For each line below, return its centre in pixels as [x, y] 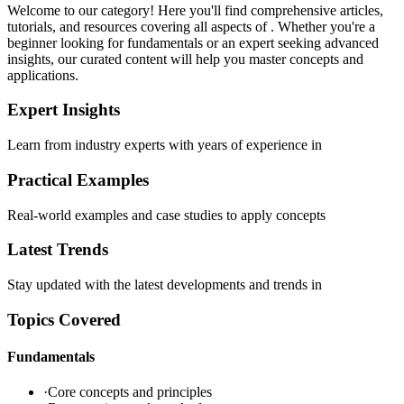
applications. [43, 75]
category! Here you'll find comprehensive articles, [242, 10]
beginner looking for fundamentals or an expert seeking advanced [193, 42]
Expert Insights [64, 110]
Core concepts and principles [130, 392]
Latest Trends [58, 250]
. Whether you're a [323, 26]
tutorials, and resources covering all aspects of [139, 26]
